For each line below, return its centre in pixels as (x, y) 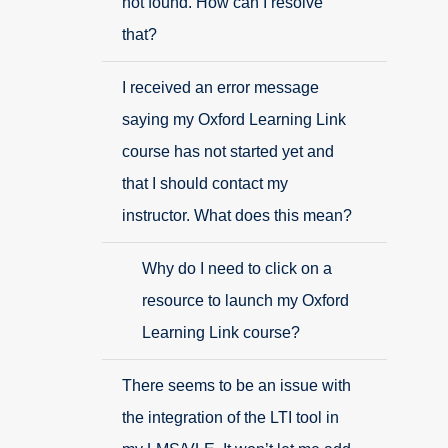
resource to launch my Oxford (245, 300)
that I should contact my (205, 183)
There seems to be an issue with (236, 385)
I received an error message (220, 87)
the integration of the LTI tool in (230, 417)
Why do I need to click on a (237, 268)
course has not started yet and (228, 151)
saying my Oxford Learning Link (234, 119)
